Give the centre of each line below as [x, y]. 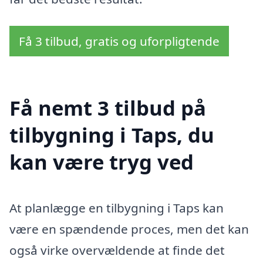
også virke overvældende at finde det [117, 250]
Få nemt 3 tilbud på [108, 107]
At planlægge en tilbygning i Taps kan [117, 208]
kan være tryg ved [102, 161]
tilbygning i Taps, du [112, 134]
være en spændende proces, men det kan [129, 229]
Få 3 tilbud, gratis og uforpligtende [119, 41]
